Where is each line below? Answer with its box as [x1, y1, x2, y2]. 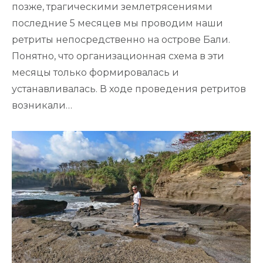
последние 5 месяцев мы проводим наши [12, 17, 223, 29]
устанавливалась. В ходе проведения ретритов [12, 83, 246, 95]
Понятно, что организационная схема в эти [12, 50, 224, 62]
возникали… [12, 99, 72, 111]
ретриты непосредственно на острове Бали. [12, 33, 230, 45]
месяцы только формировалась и [12, 66, 179, 78]
